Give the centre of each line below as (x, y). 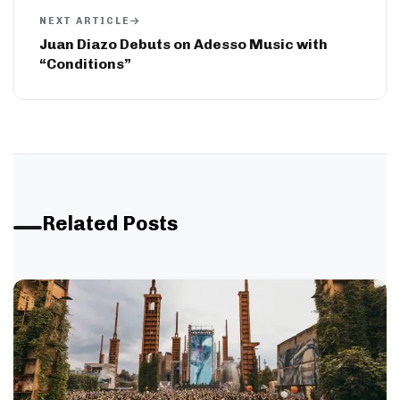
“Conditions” (85, 63)
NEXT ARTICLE (85, 21)
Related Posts (110, 223)
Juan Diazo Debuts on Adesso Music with (183, 44)
